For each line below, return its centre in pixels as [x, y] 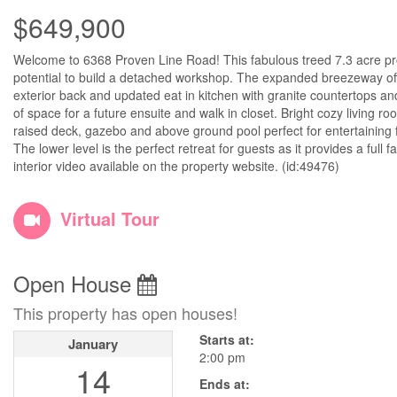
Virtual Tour [110, 218]
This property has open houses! [125, 313]
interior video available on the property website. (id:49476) [176, 166]
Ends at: [225, 384]
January [93, 344]
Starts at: [227, 339]
